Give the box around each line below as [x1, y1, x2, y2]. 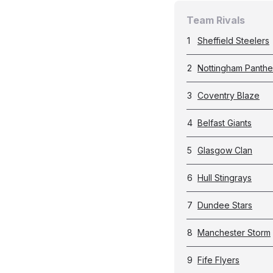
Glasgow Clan [197, 145, 252, 155]
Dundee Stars [197, 200, 252, 210]
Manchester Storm [197, 227, 271, 238]
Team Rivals [186, 14, 245, 26]
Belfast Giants [197, 118, 252, 128]
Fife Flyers [197, 255, 239, 265]
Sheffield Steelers [197, 35, 269, 46]
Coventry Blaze [197, 90, 260, 101]
